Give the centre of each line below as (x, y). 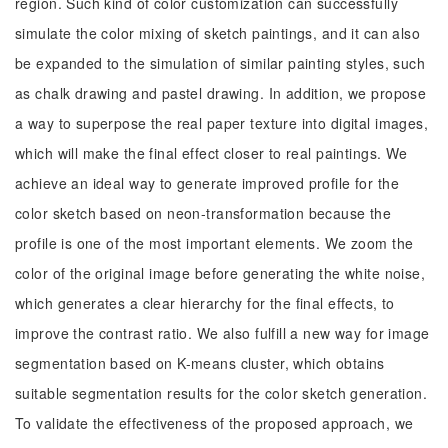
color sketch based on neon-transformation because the (203, 213)
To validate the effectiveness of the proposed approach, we (214, 423)
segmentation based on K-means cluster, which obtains (200, 363)
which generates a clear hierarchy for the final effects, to (205, 303)
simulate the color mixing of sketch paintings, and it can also (218, 33)
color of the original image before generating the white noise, (220, 273)
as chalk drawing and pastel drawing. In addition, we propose (221, 93)
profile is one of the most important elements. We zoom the (214, 243)
